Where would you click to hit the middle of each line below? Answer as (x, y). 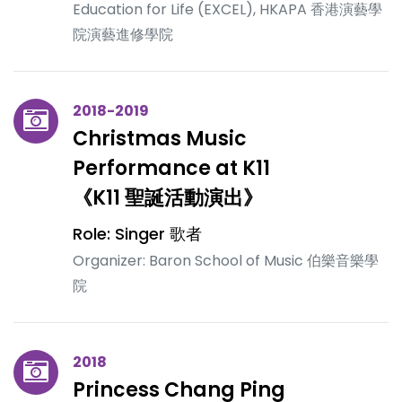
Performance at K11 (171, 168)
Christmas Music (160, 139)
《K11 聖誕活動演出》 (168, 198)
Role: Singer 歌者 (137, 234)
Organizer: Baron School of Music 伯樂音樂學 (226, 261)
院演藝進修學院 (123, 35)
